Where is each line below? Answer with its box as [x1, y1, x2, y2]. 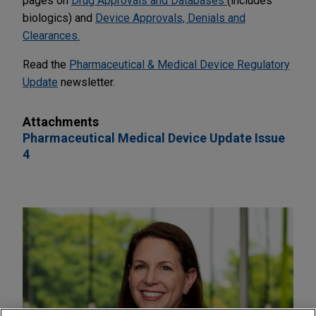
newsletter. [58, 75, 118, 89]
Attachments [23, 114, 99, 129]
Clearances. [23, 28, 80, 42]
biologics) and [23, 11, 95, 25]
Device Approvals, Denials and [95, 11, 245, 25]
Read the [23, 57, 69, 71]
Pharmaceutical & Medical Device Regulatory [69, 57, 290, 71]
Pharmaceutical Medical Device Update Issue [23, 130, 285, 145]
